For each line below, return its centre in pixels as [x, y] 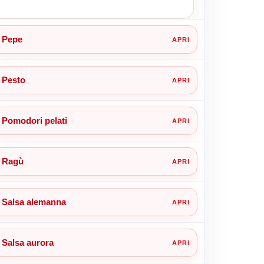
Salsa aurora [27, 242]
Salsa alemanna [34, 202]
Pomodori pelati [34, 120]
